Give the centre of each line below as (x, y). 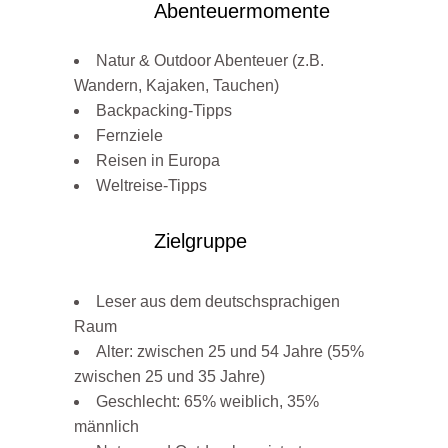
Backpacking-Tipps (164, 111)
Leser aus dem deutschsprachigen (218, 302)
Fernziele (129, 136)
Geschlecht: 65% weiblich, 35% (207, 402)
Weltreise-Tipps (151, 186)
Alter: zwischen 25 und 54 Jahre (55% (230, 352)
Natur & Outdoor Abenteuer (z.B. (210, 61)
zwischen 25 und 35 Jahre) (169, 377)
